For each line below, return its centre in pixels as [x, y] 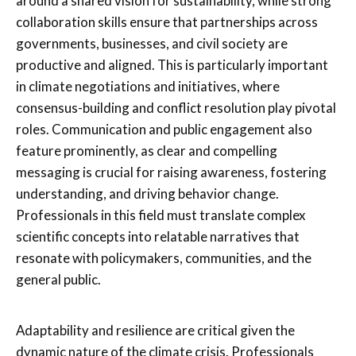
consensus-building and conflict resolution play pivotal [176, 107]
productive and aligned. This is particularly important [172, 64]
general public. [58, 279]
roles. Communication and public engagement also [164, 129]
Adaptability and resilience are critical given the [155, 330]
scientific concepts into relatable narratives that [158, 236]
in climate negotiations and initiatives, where [148, 86]
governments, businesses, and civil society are [152, 43]
